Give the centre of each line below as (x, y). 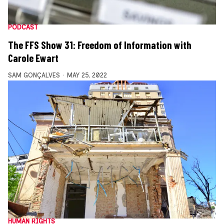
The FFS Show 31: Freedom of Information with (100, 45)
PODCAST (23, 27)
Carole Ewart (33, 58)
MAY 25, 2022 (87, 75)
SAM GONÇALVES (34, 75)
